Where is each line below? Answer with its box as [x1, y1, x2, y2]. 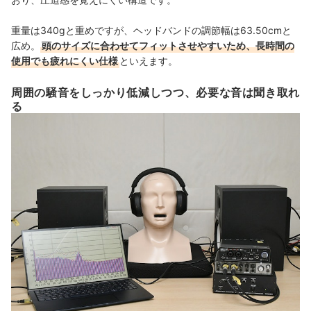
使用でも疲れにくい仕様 [11, 55, 118, 67]
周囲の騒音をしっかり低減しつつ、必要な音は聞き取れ [11, 85, 301, 100]
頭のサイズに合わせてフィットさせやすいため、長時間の [42, 40, 294, 52]
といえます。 [119, 55, 178, 67]
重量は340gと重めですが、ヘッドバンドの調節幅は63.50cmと [11, 24, 292, 37]
